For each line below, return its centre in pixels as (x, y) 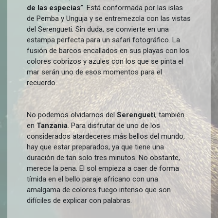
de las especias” (55, 8)
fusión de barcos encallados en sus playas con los (108, 51)
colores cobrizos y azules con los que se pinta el (105, 61)
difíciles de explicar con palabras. (79, 200)
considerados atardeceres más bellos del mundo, (106, 136)
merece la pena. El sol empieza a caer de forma (103, 168)
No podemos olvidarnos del (72, 115)
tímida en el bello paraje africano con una (92, 179)
